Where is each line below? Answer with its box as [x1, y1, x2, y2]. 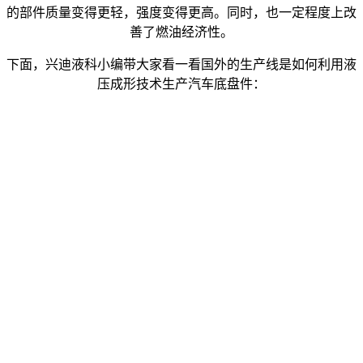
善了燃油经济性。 [130, 24, 233, 39]
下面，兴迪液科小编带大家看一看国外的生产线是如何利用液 [6, 57, 357, 71]
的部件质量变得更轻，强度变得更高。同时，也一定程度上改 [6, 5, 357, 19]
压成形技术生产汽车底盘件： [97, 76, 266, 91]
